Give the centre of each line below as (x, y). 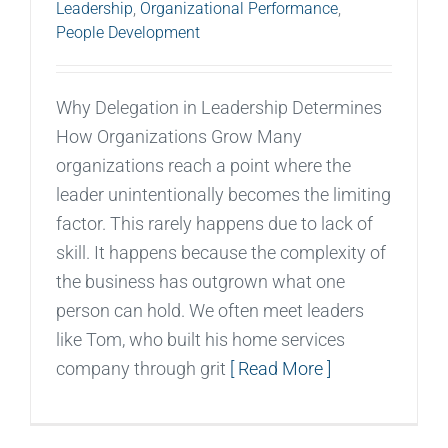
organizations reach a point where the (203, 165)
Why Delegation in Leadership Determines (219, 107)
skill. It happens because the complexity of (221, 252)
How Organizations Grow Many (179, 136)
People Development (128, 32)
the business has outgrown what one (200, 281)
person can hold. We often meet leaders (210, 310)
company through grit (143, 368)
